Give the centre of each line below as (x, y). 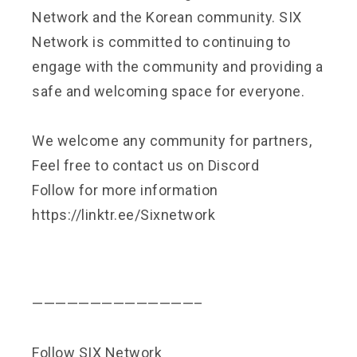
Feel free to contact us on (120, 165)
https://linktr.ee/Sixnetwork (124, 214)
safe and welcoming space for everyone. (168, 91)
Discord (233, 165)
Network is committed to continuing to (161, 41)
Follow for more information (125, 190)
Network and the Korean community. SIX (167, 17)
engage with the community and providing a (178, 66)
